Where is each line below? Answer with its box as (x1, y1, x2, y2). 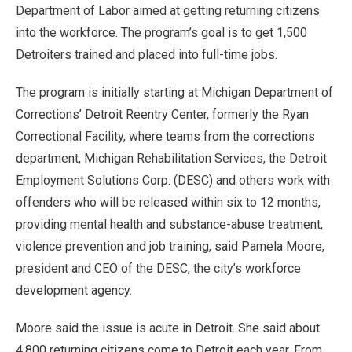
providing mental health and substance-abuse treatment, (16, 217, 323, 232)
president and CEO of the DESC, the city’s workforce (16, 261, 301, 276)
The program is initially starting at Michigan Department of (16, 85, 333, 100)
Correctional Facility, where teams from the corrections (16, 129, 315, 144)
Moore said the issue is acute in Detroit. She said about (16, 321, 320, 335)
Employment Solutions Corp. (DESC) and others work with (16, 173, 330, 188)
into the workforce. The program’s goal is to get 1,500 (16, 25, 307, 40)
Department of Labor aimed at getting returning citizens (16, 3, 320, 18)
